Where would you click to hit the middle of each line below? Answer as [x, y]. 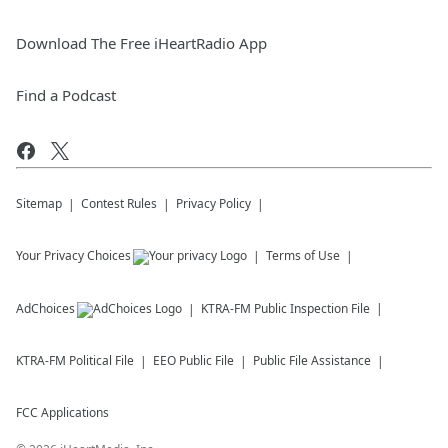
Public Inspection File [312, 309]
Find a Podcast [66, 95]
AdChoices [45, 309]
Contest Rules [119, 204]
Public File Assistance [312, 361]
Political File [101, 361]
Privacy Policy [213, 204]
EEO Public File [193, 361]
